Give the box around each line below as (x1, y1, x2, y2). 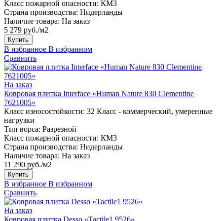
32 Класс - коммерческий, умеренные (87, 107, 213, 115)
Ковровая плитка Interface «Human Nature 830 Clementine (4, 89, 194, 98)
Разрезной (42, 124, 76, 133)
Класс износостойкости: (4, 107, 85, 115)
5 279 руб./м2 (4, 25, 48, 34)
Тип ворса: (4, 124, 40, 133)
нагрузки (4, 115, 35, 124)
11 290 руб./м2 (4, 160, 52, 169)
